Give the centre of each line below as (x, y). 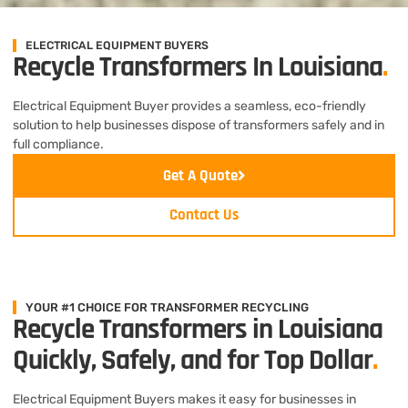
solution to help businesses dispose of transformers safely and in (199, 125)
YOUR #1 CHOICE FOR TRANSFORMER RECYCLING (167, 307)
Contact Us (204, 214)
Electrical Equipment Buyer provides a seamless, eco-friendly (189, 106)
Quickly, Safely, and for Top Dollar (193, 360)
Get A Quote (200, 175)
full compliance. (58, 144)
